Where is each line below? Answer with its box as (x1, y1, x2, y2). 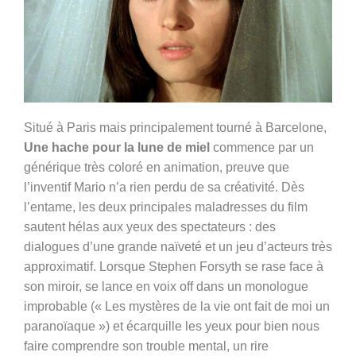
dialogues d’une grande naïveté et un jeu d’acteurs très (24, 240, 332, 254)
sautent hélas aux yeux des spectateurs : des (24, 220, 276, 234)
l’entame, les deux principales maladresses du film (24, 200, 308, 215)
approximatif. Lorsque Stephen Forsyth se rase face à (24, 260, 323, 274)
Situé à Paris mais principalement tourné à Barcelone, (24, 121, 327, 135)
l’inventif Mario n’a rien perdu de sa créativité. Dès (24, 180, 304, 195)
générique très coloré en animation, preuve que (24, 161, 289, 175)
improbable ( (24, 300, 95, 314)
